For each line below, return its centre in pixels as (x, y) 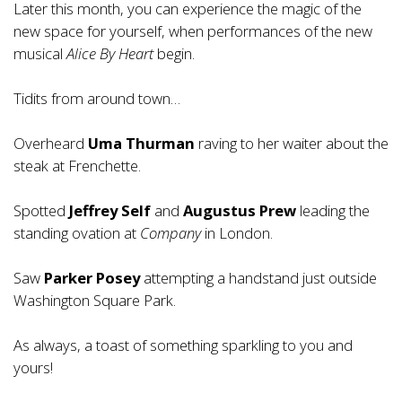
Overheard (51, 143)
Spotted (41, 210)
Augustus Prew (240, 210)
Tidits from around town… (97, 98)
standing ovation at (77, 233)
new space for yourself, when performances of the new (193, 31)
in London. (237, 233)
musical (38, 53)
